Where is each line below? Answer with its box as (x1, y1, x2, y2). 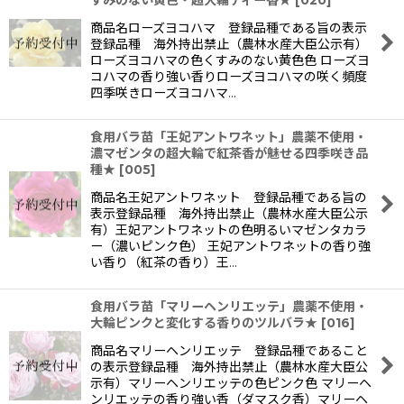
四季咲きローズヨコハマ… (90, 85, 236, 101)
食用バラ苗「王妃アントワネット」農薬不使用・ (90, 129, 367, 145)
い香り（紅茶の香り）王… (90, 254, 237, 271)
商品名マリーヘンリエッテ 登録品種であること (90, 343, 368, 359)
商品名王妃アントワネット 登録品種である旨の (90, 189, 367, 206)
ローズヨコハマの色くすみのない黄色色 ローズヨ (90, 52, 370, 69)
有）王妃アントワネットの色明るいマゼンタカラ (90, 222, 367, 238)
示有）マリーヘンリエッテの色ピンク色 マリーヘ (90, 375, 372, 391)
